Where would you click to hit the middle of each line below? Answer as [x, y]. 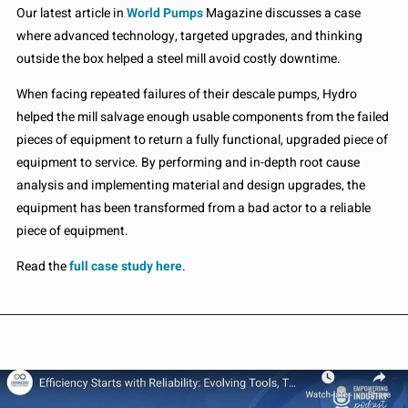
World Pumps [165, 13]
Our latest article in [71, 13]
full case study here [126, 266]
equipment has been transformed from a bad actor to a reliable [194, 208]
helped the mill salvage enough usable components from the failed [203, 117]
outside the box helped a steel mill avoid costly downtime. [178, 58]
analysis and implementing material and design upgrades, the [191, 185]
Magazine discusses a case [282, 13]
